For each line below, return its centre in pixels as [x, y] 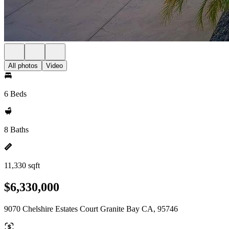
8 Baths [16, 130]
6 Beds [15, 94]
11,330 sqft [22, 165]
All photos [23, 66]
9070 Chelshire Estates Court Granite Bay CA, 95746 [91, 209]
